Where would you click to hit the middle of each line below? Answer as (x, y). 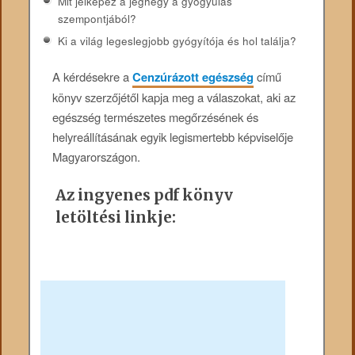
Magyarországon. (97, 156)
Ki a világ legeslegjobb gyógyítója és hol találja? (177, 41)
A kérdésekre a (93, 76)
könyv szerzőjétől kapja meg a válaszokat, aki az (174, 97)
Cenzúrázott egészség (193, 76)
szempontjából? (97, 18)
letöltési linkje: (116, 217)
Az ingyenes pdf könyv (145, 195)
